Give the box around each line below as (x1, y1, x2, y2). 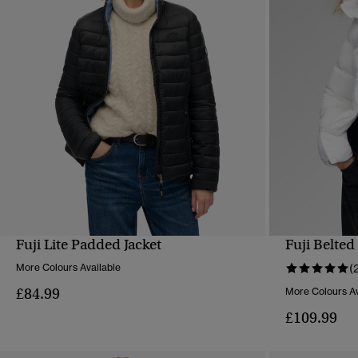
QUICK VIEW (101, 249, 165, 262)
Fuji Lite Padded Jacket (16, 236, 161, 254)
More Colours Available (16, 261, 121, 274)
